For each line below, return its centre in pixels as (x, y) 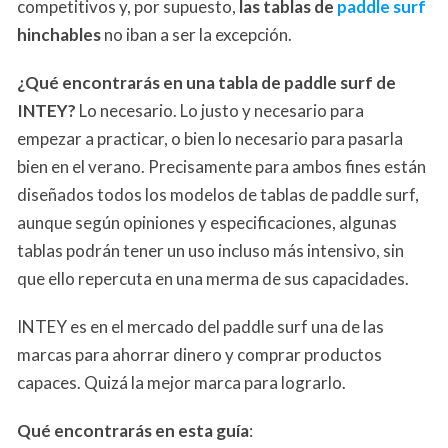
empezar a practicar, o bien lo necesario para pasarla (210, 139)
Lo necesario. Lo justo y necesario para (220, 111)
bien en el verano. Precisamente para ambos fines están (221, 167)
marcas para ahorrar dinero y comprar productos (199, 355)
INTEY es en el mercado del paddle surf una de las (200, 327)
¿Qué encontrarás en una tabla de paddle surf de (206, 83)
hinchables (59, 35)
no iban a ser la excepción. (196, 35)
